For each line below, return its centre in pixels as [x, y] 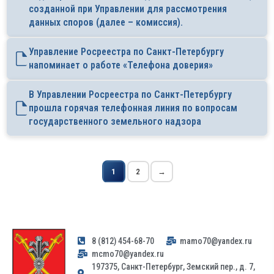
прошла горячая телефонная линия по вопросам [133, 108]
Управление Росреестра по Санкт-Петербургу [126, 52]
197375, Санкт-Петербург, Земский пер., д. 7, [173, 266]
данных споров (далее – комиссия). [106, 23]
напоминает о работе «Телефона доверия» [121, 65]
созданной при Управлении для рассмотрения [128, 9]
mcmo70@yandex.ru [128, 254]
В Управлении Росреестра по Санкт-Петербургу [130, 95]
